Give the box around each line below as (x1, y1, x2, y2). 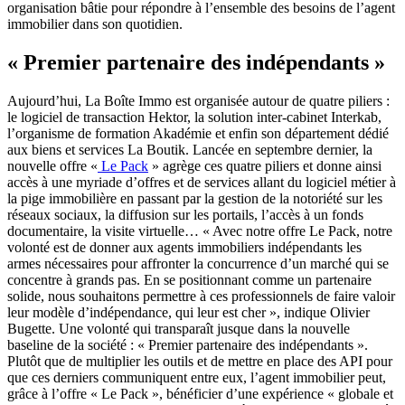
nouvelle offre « (7, 157, 98, 174)
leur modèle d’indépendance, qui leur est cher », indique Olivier (7, 304, 370, 320)
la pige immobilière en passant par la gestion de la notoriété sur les (7, 190, 382, 206)
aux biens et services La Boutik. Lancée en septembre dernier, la (7, 141, 372, 157)
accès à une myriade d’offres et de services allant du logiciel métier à (7, 174, 396, 190)
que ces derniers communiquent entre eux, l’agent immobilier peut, (7, 369, 386, 385)
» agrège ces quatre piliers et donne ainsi (148, 157, 381, 174)
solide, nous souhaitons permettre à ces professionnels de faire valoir (7, 287, 395, 304)
